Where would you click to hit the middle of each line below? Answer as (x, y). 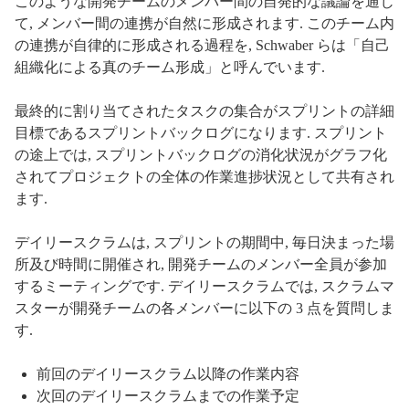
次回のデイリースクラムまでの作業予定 (168, 395)
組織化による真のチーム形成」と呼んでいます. (170, 67)
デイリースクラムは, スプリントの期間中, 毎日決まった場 (204, 242)
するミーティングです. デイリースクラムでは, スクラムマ (204, 286)
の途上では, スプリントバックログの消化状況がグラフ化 (201, 154)
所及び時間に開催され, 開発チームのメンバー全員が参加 (201, 264)
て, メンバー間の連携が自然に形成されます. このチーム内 (204, 23)
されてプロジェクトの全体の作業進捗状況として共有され (204, 176)
